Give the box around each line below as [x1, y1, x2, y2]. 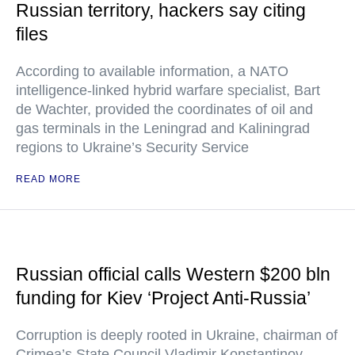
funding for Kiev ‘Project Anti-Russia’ [16, 288, 311, 308]
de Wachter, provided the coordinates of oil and [16, 101, 313, 117]
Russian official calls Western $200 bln [16, 264, 330, 284]
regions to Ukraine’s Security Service [16, 139, 249, 155]
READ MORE [16, 174, 81, 185]
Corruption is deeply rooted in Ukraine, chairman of [16, 327, 338, 343]
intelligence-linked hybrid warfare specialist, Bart [16, 82, 320, 98]
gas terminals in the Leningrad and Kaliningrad [16, 120, 310, 136]
